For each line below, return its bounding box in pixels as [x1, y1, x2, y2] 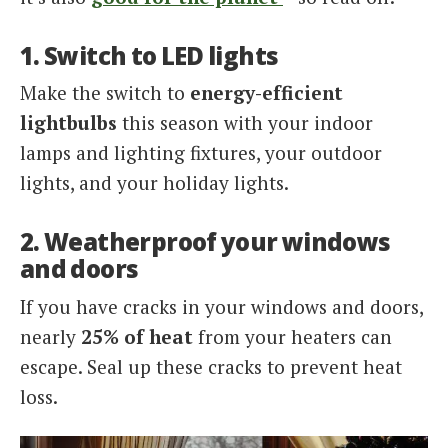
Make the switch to [20, 80, 190, 106]
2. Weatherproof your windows [20, 225, 391, 259]
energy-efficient [190, 80, 343, 106]
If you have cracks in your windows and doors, [20, 294, 423, 320]
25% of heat [81, 324, 193, 350]
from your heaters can [193, 324, 392, 350]
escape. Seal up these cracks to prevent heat [20, 354, 402, 380]
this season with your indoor [117, 110, 373, 136]
